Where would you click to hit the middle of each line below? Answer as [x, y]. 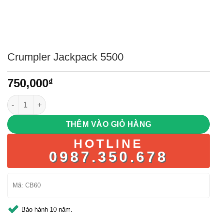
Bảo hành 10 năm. [47, 209]
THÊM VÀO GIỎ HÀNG [108, 124]
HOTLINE [108, 143]
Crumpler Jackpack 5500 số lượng [63, 100]
